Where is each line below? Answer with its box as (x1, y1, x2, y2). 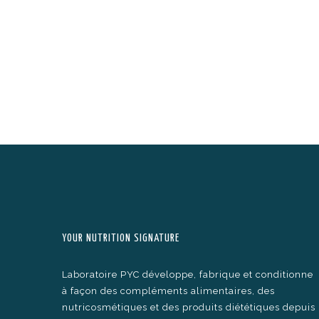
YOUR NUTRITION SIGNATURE (62, 232, 179, 244)
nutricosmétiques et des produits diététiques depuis (62, 301, 315, 313)
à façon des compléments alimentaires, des (62, 285, 275, 296)
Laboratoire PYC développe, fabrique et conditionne (62, 268, 313, 280)
